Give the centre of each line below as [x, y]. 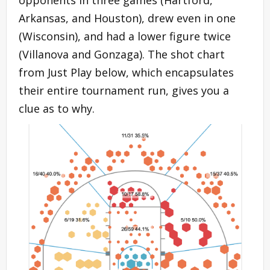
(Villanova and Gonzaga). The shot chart [122, 54]
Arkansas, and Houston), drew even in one [127, 18]
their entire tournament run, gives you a [124, 90]
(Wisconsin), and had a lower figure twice [125, 36]
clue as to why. [57, 108]
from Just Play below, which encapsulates [126, 72]
